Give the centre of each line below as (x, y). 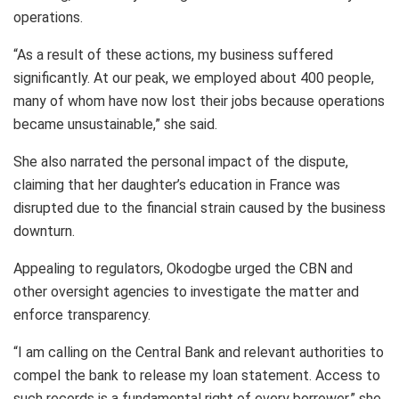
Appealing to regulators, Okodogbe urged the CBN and (183, 268)
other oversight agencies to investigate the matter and (186, 291)
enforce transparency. (82, 314)
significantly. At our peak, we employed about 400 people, (194, 77)
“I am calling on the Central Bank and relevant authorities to (199, 352)
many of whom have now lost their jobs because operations (199, 101)
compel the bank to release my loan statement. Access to (197, 375)
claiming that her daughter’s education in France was (177, 184)
